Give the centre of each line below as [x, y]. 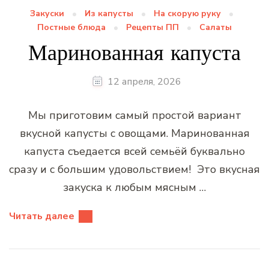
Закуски [47, 13]
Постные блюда [71, 27]
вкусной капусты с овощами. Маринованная [134, 133]
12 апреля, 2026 [144, 81]
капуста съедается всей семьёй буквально [134, 151]
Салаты [216, 27]
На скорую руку [187, 13]
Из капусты [109, 13]
